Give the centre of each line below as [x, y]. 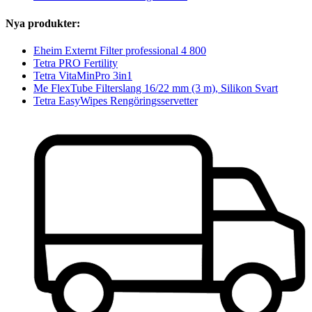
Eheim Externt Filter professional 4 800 [120, 50]
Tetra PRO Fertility [76, 63]
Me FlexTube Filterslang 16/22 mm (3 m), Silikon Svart [156, 88]
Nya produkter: [43, 23]
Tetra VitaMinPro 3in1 [83, 75]
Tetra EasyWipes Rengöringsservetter [116, 100]
